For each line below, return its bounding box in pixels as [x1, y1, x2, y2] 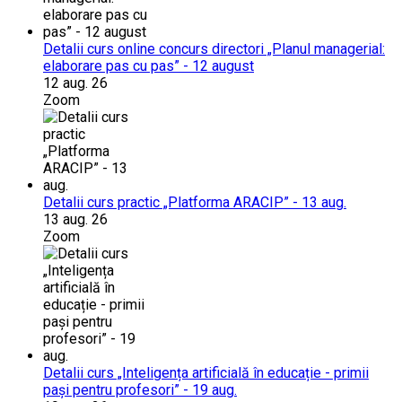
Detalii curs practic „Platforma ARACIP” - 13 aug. [43, 194, 346, 212]
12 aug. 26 [43, 74, 108, 92]
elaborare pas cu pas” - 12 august [43, 57, 254, 75]
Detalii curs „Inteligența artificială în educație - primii [43, 364, 369, 382]
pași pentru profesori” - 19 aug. [43, 381, 237, 399]
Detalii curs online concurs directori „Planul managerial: [43, 40, 385, 58]
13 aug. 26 [43, 211, 108, 229]
